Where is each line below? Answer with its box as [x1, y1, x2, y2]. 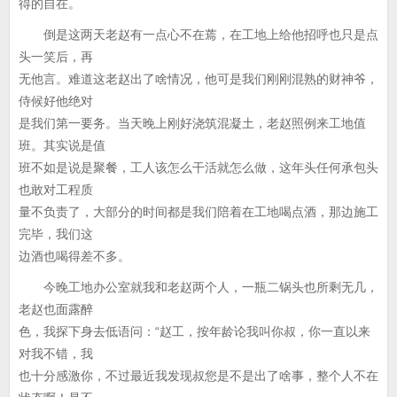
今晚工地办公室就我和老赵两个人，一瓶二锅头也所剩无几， [19, 280, 378, 294]
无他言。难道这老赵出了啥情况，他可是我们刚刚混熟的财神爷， [19, 72, 378, 86]
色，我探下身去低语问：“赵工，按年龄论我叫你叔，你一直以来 [19, 324, 370, 339]
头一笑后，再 [19, 50, 93, 64]
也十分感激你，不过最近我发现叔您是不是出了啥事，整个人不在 [19, 369, 378, 383]
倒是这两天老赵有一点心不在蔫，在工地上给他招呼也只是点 [19, 27, 378, 42]
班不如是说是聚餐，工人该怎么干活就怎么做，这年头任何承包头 [19, 160, 378, 175]
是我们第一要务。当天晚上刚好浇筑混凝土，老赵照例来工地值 [19, 116, 366, 130]
